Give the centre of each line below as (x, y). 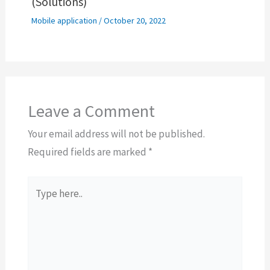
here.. (39, 203)
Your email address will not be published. (116, 134)
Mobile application (64, 21)
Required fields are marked (88, 152)
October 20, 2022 (134, 21)
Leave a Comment (91, 111)
